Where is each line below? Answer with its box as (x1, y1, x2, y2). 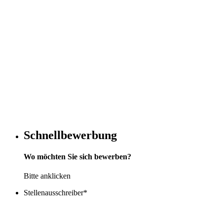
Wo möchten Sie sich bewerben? (24, 152, 131, 161)
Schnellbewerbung (24, 128, 117, 142)
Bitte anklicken (24, 172, 71, 181)
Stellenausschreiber (24, 188, 83, 197)
